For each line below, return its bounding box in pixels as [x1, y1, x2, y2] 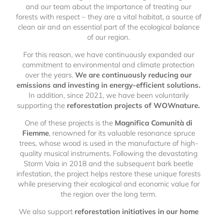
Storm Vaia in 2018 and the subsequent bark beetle [24, 159, 193, 169]
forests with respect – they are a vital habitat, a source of [15, 12, 201, 22]
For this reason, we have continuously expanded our [23, 50, 194, 60]
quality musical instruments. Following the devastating [19, 149, 198, 158]
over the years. [25, 70, 75, 80]
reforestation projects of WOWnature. [67, 101, 200, 110]
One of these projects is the [25, 118, 115, 128]
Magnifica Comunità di [115, 118, 192, 128]
